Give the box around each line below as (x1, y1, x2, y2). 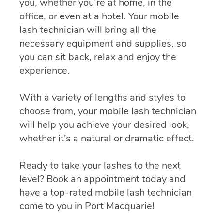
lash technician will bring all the (19, 23, 156, 37)
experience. (19, 64, 70, 77)
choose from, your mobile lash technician (19, 105, 196, 118)
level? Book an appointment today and (19, 172, 186, 186)
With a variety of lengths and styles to (19, 91, 186, 105)
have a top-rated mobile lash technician (19, 186, 192, 200)
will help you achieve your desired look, (19, 118, 189, 132)
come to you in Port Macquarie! (19, 200, 155, 213)
